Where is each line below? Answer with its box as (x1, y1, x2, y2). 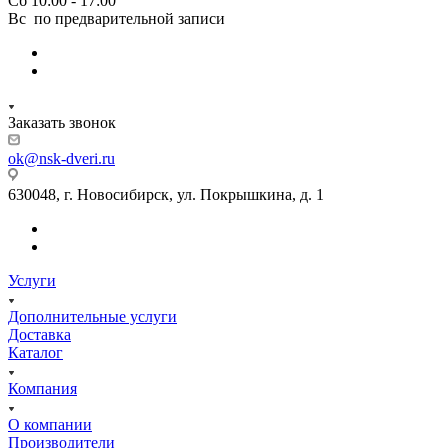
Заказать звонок (8, 114, 116, 132)
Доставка (8, 326, 71, 344)
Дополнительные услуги (8, 308, 177, 326)
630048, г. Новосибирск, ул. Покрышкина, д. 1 (8, 186, 324, 204)
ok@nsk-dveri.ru (8, 150, 115, 168)
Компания (8, 380, 77, 398)
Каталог (8, 344, 63, 362)
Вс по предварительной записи (8, 10, 225, 28)
